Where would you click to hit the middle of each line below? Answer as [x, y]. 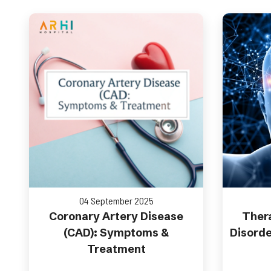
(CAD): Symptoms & [116, 233]
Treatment [116, 249]
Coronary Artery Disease [116, 216]
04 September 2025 [116, 201]
